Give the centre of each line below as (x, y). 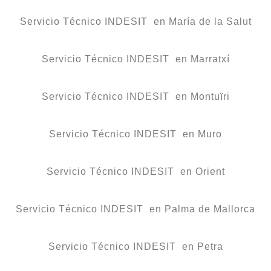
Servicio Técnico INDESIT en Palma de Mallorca (135, 209)
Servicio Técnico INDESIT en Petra (135, 247)
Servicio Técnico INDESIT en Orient (135, 172)
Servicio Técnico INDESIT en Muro (135, 134)
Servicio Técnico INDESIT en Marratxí (135, 59)
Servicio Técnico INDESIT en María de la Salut (135, 22)
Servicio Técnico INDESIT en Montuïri (135, 97)
